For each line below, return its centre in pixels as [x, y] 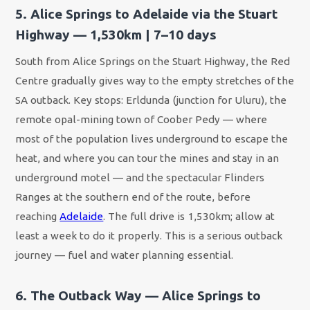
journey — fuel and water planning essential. [125, 255]
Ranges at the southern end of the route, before [133, 197]
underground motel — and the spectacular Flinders [140, 177]
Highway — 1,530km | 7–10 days [116, 35]
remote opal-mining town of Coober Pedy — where [142, 119]
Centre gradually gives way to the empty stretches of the [155, 80]
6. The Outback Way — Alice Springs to [138, 295]
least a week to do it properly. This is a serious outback [149, 235]
